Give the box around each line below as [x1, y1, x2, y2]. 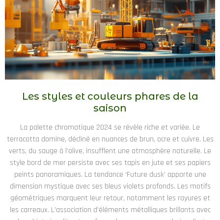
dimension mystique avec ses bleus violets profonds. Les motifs [9, 181, 211, 192]
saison [93, 102, 127, 114]
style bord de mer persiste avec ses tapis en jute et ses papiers [9, 157, 211, 168]
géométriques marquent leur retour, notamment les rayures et [10, 192, 210, 203]
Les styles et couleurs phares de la [22, 90, 198, 102]
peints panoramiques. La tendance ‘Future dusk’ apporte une [14, 169, 206, 180]
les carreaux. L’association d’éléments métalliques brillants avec [9, 204, 211, 215]
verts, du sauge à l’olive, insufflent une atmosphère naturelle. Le [9, 145, 211, 156]
